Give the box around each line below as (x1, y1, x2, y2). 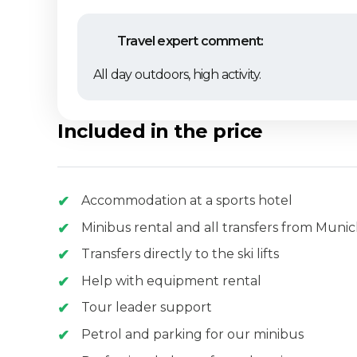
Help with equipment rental (81, 273, 262, 288)
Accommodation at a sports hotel (81, 192, 293, 208)
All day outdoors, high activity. (92, 66, 261, 82)
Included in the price (57, 119, 263, 143)
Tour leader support (81, 300, 213, 316)
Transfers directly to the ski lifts (81, 246, 280, 262)
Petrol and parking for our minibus (81, 326, 304, 342)
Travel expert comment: (117, 33, 264, 49)
